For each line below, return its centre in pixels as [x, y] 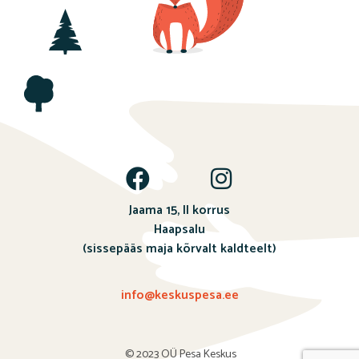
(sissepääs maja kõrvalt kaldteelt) [179, 249]
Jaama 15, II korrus [179, 211]
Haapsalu [179, 230]
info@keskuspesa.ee [179, 296]
